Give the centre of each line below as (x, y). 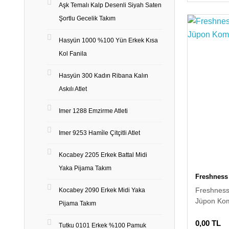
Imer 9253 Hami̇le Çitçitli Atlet (99, 133)
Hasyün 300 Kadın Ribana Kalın (104, 76)
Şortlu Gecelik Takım (87, 18)
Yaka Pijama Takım (85, 168)
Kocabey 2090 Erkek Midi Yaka (102, 190)
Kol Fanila (73, 54)
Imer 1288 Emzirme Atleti (93, 111)
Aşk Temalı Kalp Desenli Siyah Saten (110, 5)
